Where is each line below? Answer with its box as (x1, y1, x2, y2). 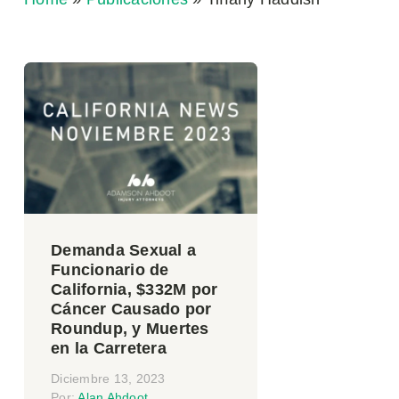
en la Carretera (51, 339, 167, 358)
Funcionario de (51, 261, 169, 280)
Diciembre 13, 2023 (51, 371, 166, 387)
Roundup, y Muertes (51, 320, 209, 338)
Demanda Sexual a (51, 241, 196, 260)
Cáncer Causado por (51, 300, 212, 319)
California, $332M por (51, 281, 218, 299)
